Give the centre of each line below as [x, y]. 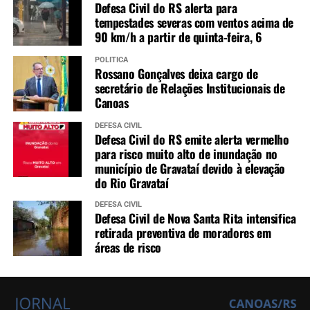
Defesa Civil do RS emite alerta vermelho [192, 139]
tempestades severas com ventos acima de [194, 22]
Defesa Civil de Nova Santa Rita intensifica [195, 218]
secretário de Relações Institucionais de [190, 88]
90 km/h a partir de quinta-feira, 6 [178, 37]
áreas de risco [128, 247]
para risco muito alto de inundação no [186, 154]
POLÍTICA [111, 60]
